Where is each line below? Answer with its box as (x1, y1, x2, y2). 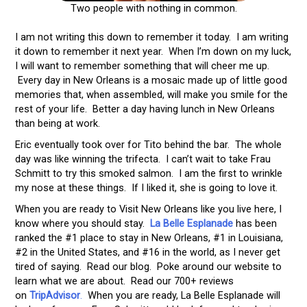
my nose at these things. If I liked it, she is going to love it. (14, 182, 278, 195)
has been (232, 217, 277, 230)
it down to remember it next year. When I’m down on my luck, (14, 45, 291, 58)
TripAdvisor (29, 289, 80, 302)
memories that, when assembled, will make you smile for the (14, 88, 288, 101)
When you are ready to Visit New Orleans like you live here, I (14, 203, 282, 215)
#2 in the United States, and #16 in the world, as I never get (14, 246, 280, 258)
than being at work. (14, 117, 100, 130)
